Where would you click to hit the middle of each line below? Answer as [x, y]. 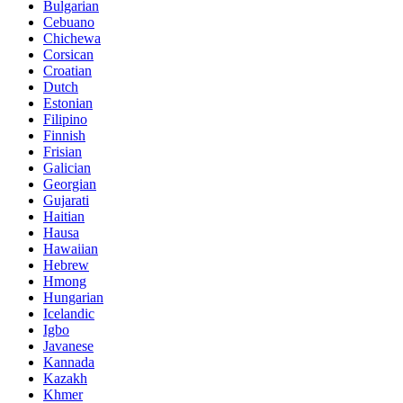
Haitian [64, 217]
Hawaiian [71, 249]
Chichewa [72, 39]
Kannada [69, 363]
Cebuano [69, 22]
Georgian [70, 184]
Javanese [68, 346]
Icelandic [69, 314]
